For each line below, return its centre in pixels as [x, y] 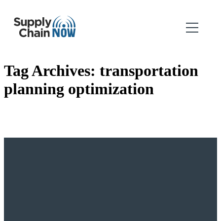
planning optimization [79, 89]
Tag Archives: [52, 71]
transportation [149, 71]
